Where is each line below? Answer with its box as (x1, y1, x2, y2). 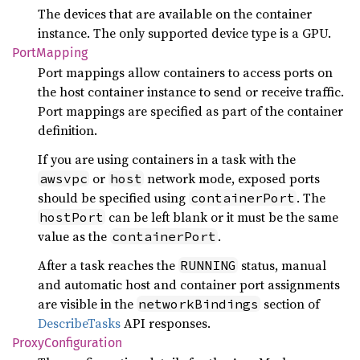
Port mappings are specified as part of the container (38, 102, 343, 120)
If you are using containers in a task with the (38, 150, 296, 168)
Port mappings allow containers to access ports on (38, 63, 333, 81)
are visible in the (38, 295, 137, 313)
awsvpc (39, 170, 88, 186)
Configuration (44, 335, 122, 350)
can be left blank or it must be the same (105, 208, 338, 226)
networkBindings (138, 296, 259, 312)
